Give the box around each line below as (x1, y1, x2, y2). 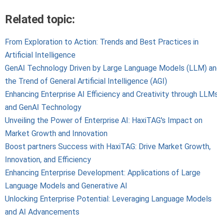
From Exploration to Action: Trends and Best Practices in (5, 37, 199, 46)
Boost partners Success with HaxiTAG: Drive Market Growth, (5, 141, 211, 151)
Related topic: (5, 13, 75, 27)
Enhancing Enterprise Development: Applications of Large (5, 168, 201, 177)
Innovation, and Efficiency (5, 155, 91, 164)
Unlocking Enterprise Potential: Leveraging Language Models (5, 194, 212, 203)
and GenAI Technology (5, 102, 81, 112)
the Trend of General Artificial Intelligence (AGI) (5, 76, 167, 86)
